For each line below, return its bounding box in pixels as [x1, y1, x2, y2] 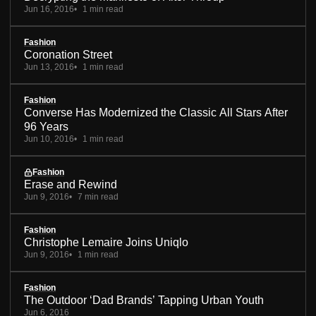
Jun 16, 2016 [24, 4, 74, 15]
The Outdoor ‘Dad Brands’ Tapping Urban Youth [24, 294, 264, 307]
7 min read [78, 192, 119, 202]
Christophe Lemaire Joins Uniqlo [24, 236, 188, 249]
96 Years [24, 121, 68, 133]
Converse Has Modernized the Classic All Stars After [24, 107, 288, 119]
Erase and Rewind [24, 178, 117, 191]
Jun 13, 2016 [24, 62, 74, 73]
